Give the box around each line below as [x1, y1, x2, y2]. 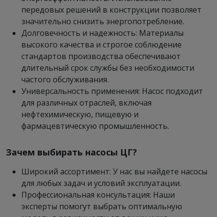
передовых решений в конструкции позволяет [21, 4, 201, 15]
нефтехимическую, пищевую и [21, 109, 139, 120]
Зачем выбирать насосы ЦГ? [6, 146, 137, 158]
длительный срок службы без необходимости [21, 62, 194, 73]
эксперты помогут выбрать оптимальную [21, 201, 182, 212]
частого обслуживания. [21, 74, 108, 85]
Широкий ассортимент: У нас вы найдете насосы [21, 166, 207, 177]
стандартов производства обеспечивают [21, 51, 181, 62]
